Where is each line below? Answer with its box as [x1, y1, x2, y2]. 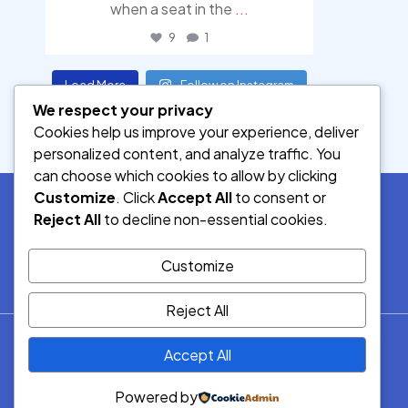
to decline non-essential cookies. [101, 209, 328, 229]
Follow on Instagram [179, 77, 294, 93]
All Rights [177, 372, 231, 389]
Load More [64, 77, 126, 93]
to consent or [232, 188, 326, 208]
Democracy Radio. [148, 352, 260, 370]
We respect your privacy [33, 100, 213, 120]
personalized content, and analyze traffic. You [34, 144, 341, 164]
